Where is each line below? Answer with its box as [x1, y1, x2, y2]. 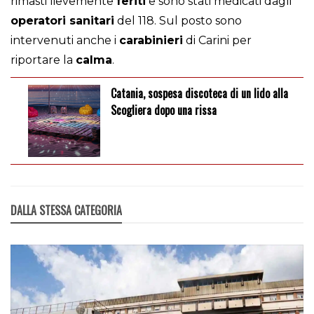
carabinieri [119, 34, 183, 48]
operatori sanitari [11, 14, 114, 28]
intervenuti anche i [11, 34, 119, 48]
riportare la [11, 53, 76, 67]
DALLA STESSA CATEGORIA [11, 201, 122, 219]
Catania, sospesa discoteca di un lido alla [110, 85, 288, 102]
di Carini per [183, 34, 252, 48]
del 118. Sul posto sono [114, 14, 242, 28]
